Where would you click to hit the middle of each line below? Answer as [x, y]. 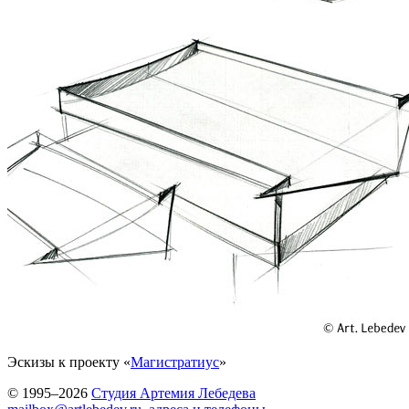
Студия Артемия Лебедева [173, 393]
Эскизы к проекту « [69, 362]
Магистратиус [175, 362]
